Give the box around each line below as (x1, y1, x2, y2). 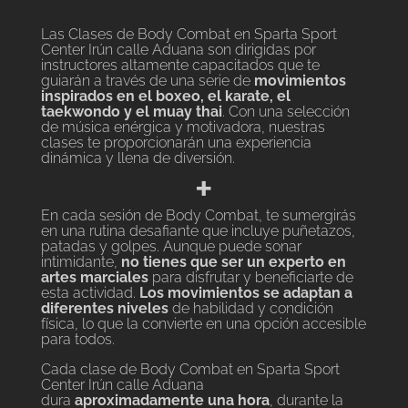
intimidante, (40, 253, 117, 271)
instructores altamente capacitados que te (40, 56, 320, 75)
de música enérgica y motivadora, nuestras (40, 118, 325, 137)
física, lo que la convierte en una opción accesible (40, 315, 366, 333)
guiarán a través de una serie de (40, 72, 254, 90)
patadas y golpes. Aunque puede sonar (40, 238, 301, 256)
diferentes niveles (40, 300, 168, 318)
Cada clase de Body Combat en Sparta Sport (40, 361, 340, 379)
